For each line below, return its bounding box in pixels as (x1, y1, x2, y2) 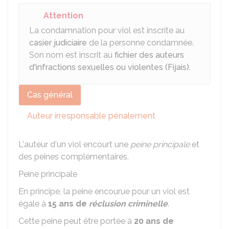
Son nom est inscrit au (29, 50, 114, 60)
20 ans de (134, 216, 174, 226)
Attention (43, 11, 83, 20)
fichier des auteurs (114, 50, 184, 60)
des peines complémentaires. (18, 152, 129, 162)
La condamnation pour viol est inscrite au (29, 26, 185, 35)
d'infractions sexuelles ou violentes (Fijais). (29, 62, 191, 72)
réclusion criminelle (89, 199, 168, 209)
